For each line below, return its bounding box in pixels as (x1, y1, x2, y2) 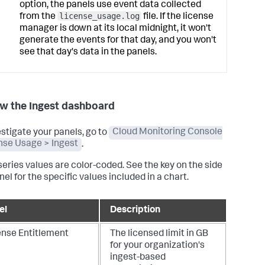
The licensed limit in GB (110, 229, 208, 239)
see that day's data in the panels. (20, 48, 157, 58)
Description (110, 205, 160, 215)
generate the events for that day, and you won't (20, 36, 216, 46)
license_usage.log (59, 11, 140, 21)
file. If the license (141, 12, 214, 22)
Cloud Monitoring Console (112, 128, 223, 138)
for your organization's (110, 241, 205, 251)
